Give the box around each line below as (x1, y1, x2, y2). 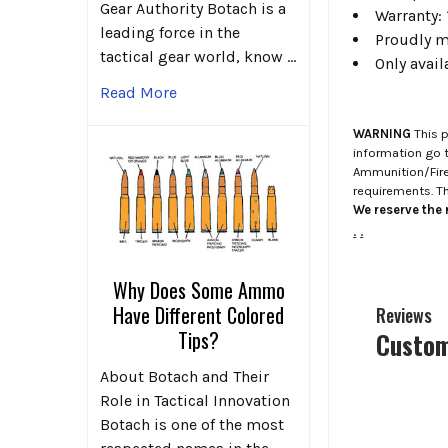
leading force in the (100, 23, 240, 43)
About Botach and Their (100, 366, 269, 386)
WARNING (353, 125, 412, 141)
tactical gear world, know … (100, 47, 296, 67)
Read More (100, 83, 177, 103)
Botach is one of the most (100, 414, 284, 434)
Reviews (375, 302, 432, 329)
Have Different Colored (113, 299, 285, 330)
